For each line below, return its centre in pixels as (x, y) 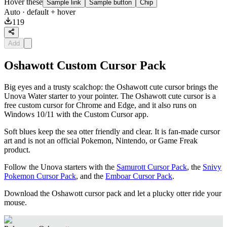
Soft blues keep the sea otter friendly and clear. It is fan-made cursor (112, 132)
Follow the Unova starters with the (60, 167)
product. (17, 150)
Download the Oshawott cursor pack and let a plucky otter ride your (113, 194)
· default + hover (48, 12)
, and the (91, 176)
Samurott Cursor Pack (152, 167)
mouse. (15, 203)
